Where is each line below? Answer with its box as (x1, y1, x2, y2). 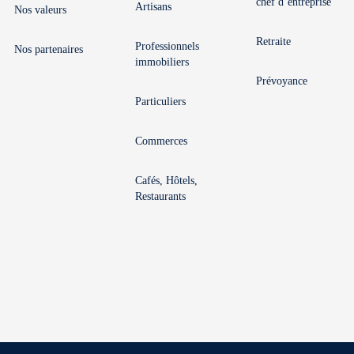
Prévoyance (256, 75, 307, 87)
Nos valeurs (14, 4, 66, 16)
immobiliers (135, 56, 189, 68)
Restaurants (135, 190, 186, 202)
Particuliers (135, 96, 186, 107)
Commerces (135, 135, 187, 147)
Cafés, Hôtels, (135, 175, 198, 186)
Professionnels (135, 40, 199, 52)
